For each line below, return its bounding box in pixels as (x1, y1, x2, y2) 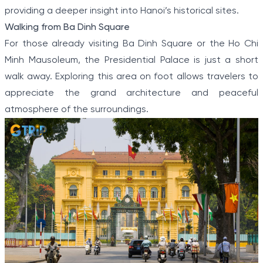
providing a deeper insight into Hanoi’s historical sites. (5, 6, 239, 16)
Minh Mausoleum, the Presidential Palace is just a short (5, 55, 258, 66)
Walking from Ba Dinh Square (5, 22, 130, 33)
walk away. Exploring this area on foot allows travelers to (5, 72, 258, 82)
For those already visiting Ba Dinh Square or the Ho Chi (5, 39, 258, 49)
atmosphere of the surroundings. (5, 104, 149, 115)
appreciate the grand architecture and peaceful (5, 88, 258, 99)
